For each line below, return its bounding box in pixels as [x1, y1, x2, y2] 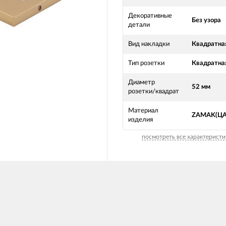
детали [128, 22, 150, 28]
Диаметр [128, 79, 155, 86]
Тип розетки [128, 60, 164, 67]
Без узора [192, 17, 221, 24]
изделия [128, 117, 153, 123]
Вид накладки [128, 41, 169, 47]
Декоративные [128, 13, 172, 19]
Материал [128, 107, 158, 114]
